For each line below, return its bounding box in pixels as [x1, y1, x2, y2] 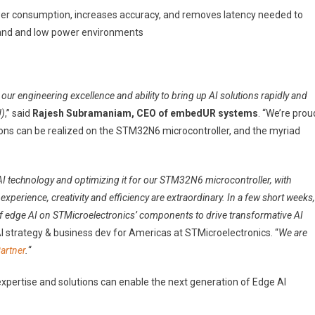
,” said [5, 108, 32, 119]
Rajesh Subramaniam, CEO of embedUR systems [32, 108, 258, 119]
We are [278, 227, 307, 238]
